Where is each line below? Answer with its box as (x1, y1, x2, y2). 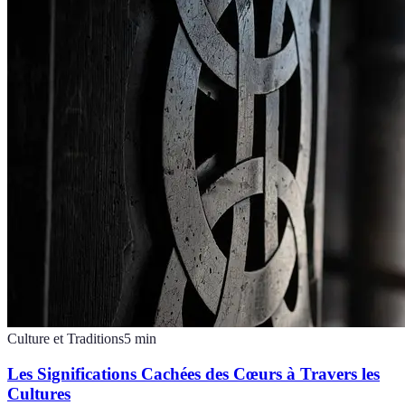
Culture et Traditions (7, 330, 124, 346)
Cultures (7, 383, 71, 403)
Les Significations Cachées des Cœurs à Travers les (7, 363, 380, 383)
